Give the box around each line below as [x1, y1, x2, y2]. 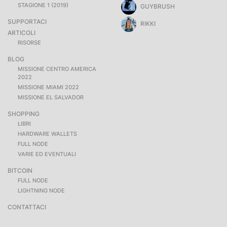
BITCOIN [8, 167, 32, 174]
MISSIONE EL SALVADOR [18, 94, 84, 101]
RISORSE [18, 39, 41, 46]
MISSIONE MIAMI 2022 [18, 84, 79, 91]
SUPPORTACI [8, 18, 47, 25]
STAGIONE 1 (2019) [18, 2, 68, 9]
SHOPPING [8, 110, 40, 118]
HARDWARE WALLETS [18, 130, 77, 137]
